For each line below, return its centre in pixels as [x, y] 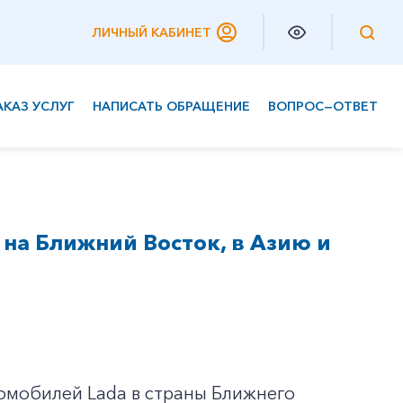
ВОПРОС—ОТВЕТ [323, 106]
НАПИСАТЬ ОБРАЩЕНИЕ [171, 106]
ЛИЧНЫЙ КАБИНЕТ [152, 32]
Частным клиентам [86, 142]
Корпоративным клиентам [114, 178]
